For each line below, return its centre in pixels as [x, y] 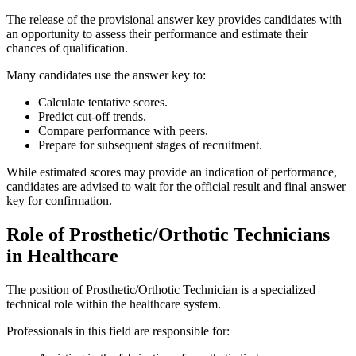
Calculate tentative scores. [103, 103]
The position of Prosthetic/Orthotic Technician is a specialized [161, 289]
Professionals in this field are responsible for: [118, 331]
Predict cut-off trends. [92, 117]
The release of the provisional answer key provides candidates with [174, 20]
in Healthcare [62, 256]
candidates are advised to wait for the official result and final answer [176, 187]
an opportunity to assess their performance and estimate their [157, 34]
